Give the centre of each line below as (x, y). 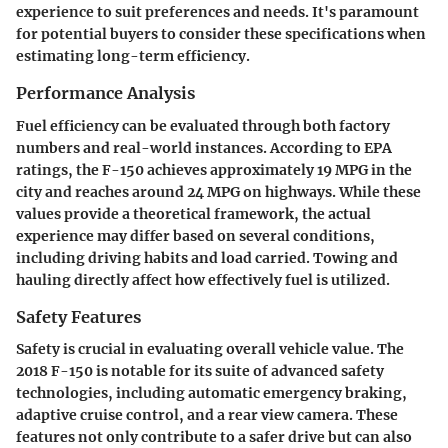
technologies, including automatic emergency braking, (211, 392)
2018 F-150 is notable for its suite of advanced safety (200, 370)
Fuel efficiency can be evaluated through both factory (203, 125)
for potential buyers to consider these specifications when (221, 34)
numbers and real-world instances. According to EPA (204, 147)
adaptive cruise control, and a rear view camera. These (207, 414)
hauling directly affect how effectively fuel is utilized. (203, 279)
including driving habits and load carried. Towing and (207, 257)
